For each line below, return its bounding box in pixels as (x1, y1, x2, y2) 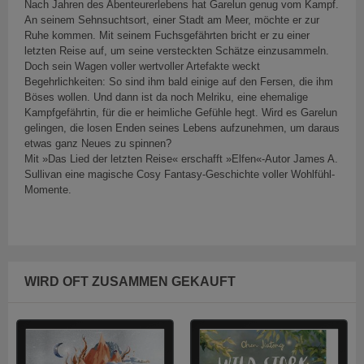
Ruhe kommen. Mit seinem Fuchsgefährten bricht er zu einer (24, 29, 310, 42)
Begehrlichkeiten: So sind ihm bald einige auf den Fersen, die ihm (24, 76, 333, 89)
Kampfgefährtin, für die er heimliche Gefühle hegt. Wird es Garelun (24, 106, 337, 119)
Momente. (24, 184, 75, 197)
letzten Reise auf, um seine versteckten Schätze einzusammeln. (24, 45, 329, 58)
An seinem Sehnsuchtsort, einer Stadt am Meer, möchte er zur (24, 14, 319, 27)
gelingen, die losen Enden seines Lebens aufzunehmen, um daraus (24, 122, 340, 135)
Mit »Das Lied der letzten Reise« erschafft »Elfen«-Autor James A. (24, 153, 338, 166)
